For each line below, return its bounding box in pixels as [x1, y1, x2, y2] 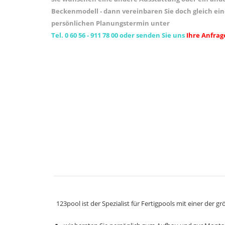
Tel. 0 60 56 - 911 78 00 [51, 30, 120, 40]
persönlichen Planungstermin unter [51, 18, 176, 28]
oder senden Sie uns [120, 30, 185, 40]
